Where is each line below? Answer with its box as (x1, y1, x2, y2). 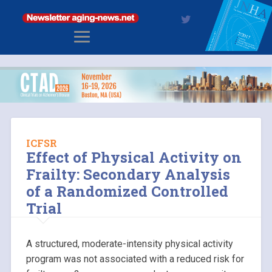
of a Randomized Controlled (25, 182, 228, 202)
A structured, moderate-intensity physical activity (25, 238, 233, 250)
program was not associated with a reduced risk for (25, 253, 244, 265)
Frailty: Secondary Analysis (25, 165, 230, 185)
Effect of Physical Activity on (25, 148, 242, 168)
